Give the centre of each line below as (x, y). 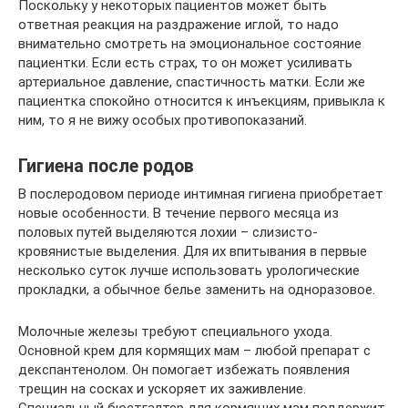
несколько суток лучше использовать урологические (189, 270)
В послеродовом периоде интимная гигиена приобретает (201, 194)
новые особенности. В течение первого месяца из (178, 213)
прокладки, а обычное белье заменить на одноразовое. (197, 289)
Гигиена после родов (106, 166)
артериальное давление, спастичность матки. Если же (192, 82)
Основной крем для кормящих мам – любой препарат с (194, 350)
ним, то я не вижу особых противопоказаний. (163, 120)
